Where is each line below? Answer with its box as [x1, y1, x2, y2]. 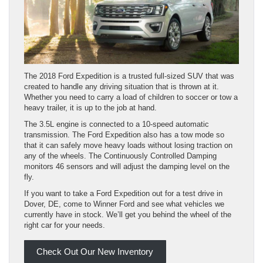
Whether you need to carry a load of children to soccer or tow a [24, 92, 238, 102]
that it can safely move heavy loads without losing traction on [24, 140, 232, 150]
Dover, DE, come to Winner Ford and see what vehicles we [24, 199, 224, 208]
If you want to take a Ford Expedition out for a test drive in [24, 188, 222, 198]
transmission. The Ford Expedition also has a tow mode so [24, 130, 224, 139]
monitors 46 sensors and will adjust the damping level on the [24, 161, 230, 171]
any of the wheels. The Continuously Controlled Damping [24, 151, 217, 160]
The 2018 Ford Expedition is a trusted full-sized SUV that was [24, 71, 234, 80]
